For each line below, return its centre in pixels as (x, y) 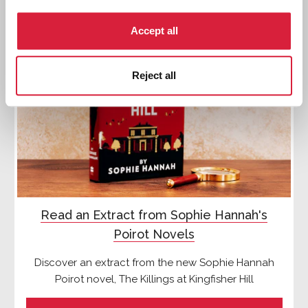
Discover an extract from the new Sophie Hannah (154, 263)
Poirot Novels (154, 234)
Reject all (154, 76)
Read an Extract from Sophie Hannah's (154, 215)
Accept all (154, 30)
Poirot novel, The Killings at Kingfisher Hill (154, 279)
